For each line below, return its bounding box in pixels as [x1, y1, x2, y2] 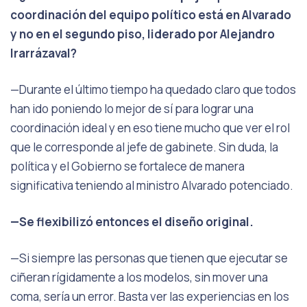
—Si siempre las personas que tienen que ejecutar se [10, 250, 288, 266]
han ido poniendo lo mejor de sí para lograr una [10, 101, 254, 116]
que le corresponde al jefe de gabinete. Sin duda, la [10, 139, 278, 155]
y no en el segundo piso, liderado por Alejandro [10, 26, 275, 42]
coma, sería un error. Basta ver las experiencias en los [10, 288, 289, 304]
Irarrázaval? [10, 45, 77, 61]
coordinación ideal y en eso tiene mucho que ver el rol [10, 120, 290, 136]
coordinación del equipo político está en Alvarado [10, 7, 291, 23]
